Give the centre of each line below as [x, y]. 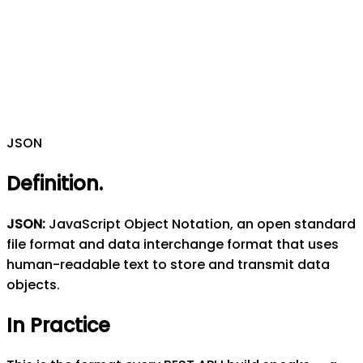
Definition [53, 183]
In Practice [58, 325]
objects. [33, 284]
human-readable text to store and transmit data [168, 264]
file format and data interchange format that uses [173, 244]
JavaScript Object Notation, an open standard [202, 224]
